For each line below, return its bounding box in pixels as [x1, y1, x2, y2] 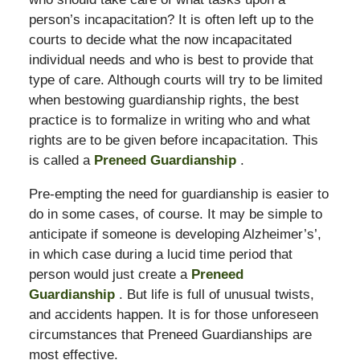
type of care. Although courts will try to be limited [28, 72, 322, 88]
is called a [28, 152, 94, 168]
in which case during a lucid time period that [28, 246, 292, 262]
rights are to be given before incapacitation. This [28, 132, 318, 148]
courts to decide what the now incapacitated [28, 31, 292, 47]
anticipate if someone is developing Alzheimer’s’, [28, 226, 321, 242]
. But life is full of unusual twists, [114, 286, 314, 302]
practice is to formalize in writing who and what [28, 112, 310, 128]
